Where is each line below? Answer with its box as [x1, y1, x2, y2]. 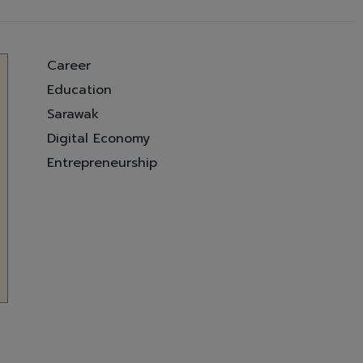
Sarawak [47, 104, 100, 124]
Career [47, 55, 92, 75]
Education [47, 79, 113, 100]
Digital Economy [47, 128, 151, 148]
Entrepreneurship [47, 152, 158, 173]
